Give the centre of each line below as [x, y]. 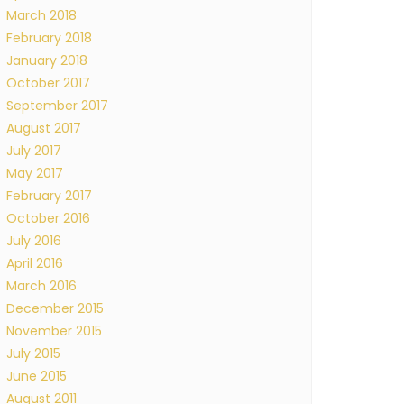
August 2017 [44, 128]
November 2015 [54, 331]
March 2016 [41, 286]
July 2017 [34, 151]
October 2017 [48, 83]
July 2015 [33, 353]
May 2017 [35, 173]
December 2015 [55, 308]
